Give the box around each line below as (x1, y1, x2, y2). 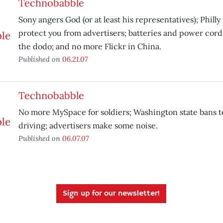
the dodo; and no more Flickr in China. (18, 41, 161, 51)
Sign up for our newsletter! (63, 189, 160, 199)
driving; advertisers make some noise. (18, 120, 158, 130)
